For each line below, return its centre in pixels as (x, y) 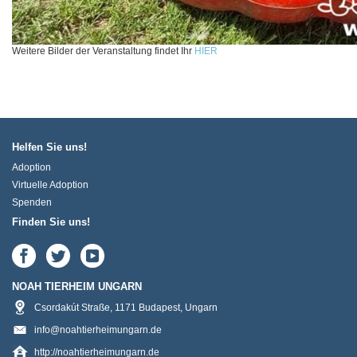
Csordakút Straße (72, 308)
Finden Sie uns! (51, 222)
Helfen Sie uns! (49, 147)
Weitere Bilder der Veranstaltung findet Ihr (103, 51)
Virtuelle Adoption (50, 185)
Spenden (32, 202)
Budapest (159, 308)
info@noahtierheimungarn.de (98, 330)
